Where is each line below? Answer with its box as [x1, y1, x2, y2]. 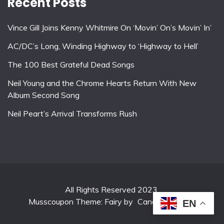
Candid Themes [137, 196, 194, 207]
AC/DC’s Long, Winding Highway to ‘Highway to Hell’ [7, 41, 198, 51]
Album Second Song [7, 89, 79, 100]
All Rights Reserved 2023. [65, 184, 159, 195]
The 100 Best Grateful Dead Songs [7, 59, 134, 70]
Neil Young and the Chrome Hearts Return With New [7, 77, 196, 88]
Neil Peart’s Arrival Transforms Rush [7, 108, 137, 118]
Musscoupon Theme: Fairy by [28, 196, 135, 207]
